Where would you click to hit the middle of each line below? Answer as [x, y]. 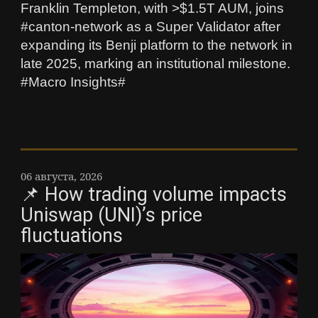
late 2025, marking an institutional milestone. [155, 63]
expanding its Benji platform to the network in [157, 45]
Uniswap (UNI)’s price [111, 215]
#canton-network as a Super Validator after [150, 26]
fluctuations [72, 235]
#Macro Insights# [73, 82]
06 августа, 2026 [61, 176]
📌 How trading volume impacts [154, 194]
